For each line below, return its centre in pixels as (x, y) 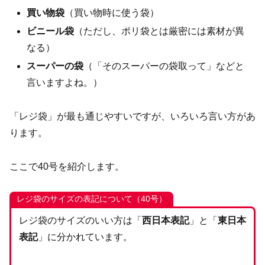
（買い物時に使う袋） (112, 12)
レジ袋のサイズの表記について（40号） (91, 199)
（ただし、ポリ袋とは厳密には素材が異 (159, 31)
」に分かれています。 (85, 237)
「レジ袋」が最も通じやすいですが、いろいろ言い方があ (132, 116)
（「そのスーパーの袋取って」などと (164, 66)
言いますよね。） (65, 82)
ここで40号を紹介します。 (67, 166)
